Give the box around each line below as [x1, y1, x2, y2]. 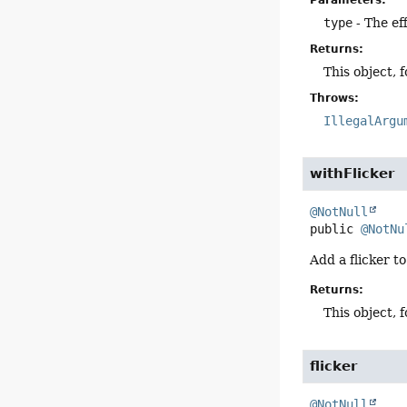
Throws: [310, 92, 360, 105]
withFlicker [310, 165, 395, 183]
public [310, 222, 354, 237]
